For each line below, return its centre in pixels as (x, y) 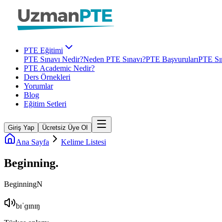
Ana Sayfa (32, 142)
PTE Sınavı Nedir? (54, 59)
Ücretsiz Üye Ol (65, 128)
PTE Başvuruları (172, 59)
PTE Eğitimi (43, 50)
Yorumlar (38, 86)
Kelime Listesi (83, 142)
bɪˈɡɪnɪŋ (28, 206)
